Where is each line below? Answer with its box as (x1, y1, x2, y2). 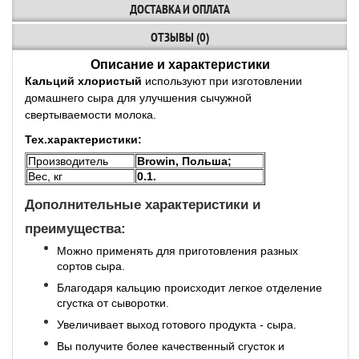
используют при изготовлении (142, 75, 302, 87)
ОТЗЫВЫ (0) (150, 29, 209, 45)
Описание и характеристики (91, 58, 270, 71)
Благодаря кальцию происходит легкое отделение (57, 281, 322, 294)
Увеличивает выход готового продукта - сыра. (57, 318, 296, 331)
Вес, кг (28, 170, 63, 183)
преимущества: (25, 221, 126, 236)
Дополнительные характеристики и (25, 197, 260, 212)
